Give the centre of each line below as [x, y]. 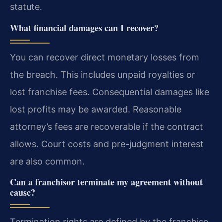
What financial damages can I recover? [84, 28]
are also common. [47, 161]
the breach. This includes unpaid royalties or [103, 74]
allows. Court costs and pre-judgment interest [107, 144]
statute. [26, 7]
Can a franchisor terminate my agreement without [106, 182]
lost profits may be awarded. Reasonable [96, 109]
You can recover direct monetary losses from [105, 57]
